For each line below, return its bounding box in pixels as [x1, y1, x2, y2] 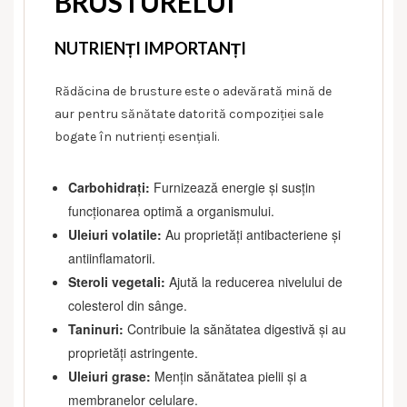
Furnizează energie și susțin [150, 177, 315, 196]
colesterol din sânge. [68, 295, 187, 314]
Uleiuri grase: [68, 366, 151, 385]
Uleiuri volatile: [68, 224, 162, 243]
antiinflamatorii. [68, 248, 155, 267]
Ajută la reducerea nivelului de [165, 272, 342, 291]
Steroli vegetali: [68, 272, 165, 291]
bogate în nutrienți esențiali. [55, 128, 219, 144]
